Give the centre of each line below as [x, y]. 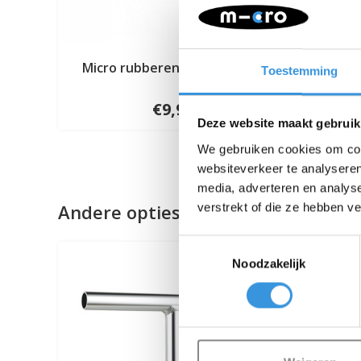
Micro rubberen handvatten [170, 68]
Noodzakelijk [269, 263]
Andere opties [119, 212]
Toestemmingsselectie [238, 244]
